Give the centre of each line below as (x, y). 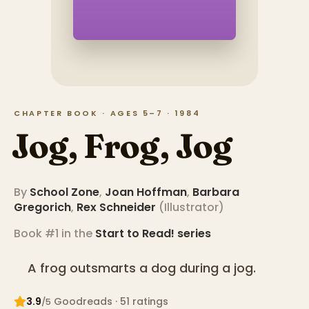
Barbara (216, 192)
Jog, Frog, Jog (121, 146)
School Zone (64, 192)
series (193, 234)
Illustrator (191, 208)
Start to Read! (135, 234)
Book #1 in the (54, 234)
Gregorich (42, 208)
